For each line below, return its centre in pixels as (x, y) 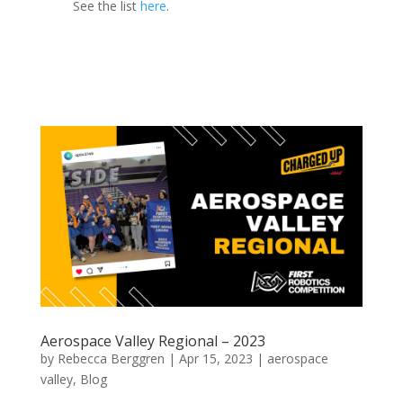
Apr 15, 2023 (215, 359)
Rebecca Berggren (111, 359)
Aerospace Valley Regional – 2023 (152, 341)
